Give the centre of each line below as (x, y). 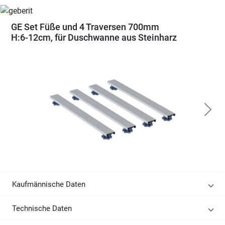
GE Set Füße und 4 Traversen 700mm (85, 27)
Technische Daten (42, 208)
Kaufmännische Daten (49, 184)
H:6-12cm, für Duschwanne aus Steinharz (94, 37)
